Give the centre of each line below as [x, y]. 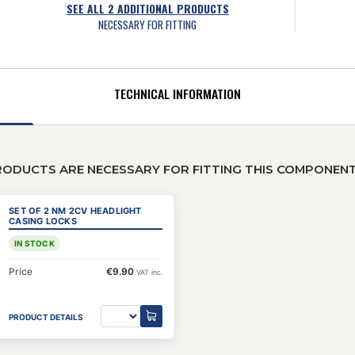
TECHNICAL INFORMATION [177, 93]
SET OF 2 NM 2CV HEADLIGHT [75, 210]
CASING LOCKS [43, 221]
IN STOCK [34, 243]
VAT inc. [149, 272]
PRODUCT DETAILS [46, 317]
